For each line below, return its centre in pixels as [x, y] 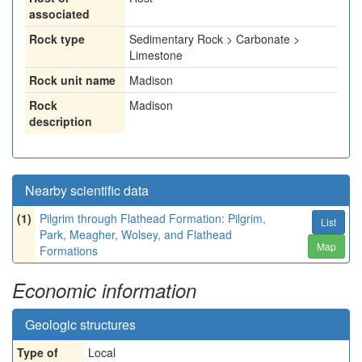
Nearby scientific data [87, 190]
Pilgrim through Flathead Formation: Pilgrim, [153, 218]
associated [59, 14]
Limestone [156, 55]
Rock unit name [72, 80]
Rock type [57, 39]
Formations [69, 250]
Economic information [104, 290]
